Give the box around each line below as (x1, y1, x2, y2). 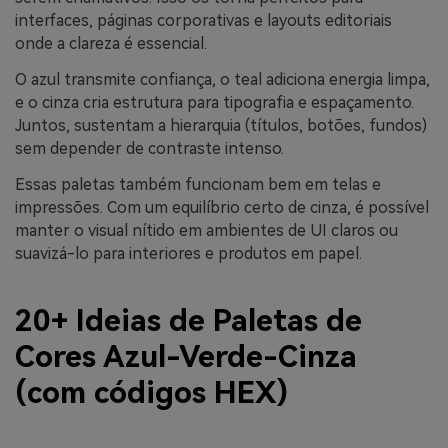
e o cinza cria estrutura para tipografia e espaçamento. (15, 93, 414, 112)
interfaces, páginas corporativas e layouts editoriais (15, 11, 392, 31)
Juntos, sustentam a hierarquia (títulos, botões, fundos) (15, 116, 427, 135)
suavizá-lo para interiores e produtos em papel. (15, 243, 362, 263)
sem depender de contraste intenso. (15, 139, 284, 158)
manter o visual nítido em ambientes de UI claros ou (15, 220, 398, 240)
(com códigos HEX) (15, 375, 288, 411)
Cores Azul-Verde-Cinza (15, 339, 357, 375)
